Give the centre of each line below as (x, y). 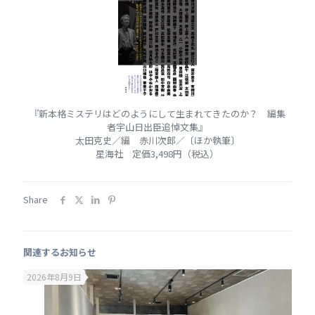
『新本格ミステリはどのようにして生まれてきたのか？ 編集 (157, 113)
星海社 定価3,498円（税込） (157, 153)
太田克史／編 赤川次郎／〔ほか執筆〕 (157, 140)
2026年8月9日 (54, 276)
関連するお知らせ (60, 252)
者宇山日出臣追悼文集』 (157, 127)
